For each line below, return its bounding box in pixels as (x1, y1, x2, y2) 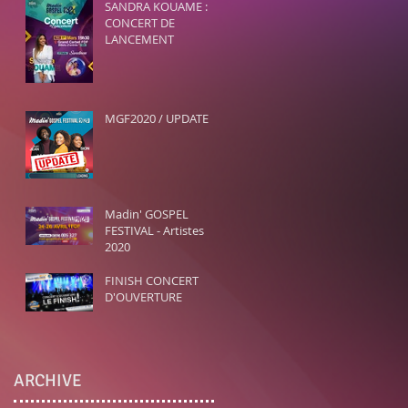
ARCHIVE (14, 370, 82, 392)
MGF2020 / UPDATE (105, 110, 209, 127)
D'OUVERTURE (105, 289, 182, 305)
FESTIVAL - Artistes (105, 222, 204, 239)
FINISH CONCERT (105, 272, 199, 289)
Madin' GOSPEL (105, 206, 189, 222)
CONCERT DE (105, 15, 175, 31)
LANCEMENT (105, 31, 174, 47)
